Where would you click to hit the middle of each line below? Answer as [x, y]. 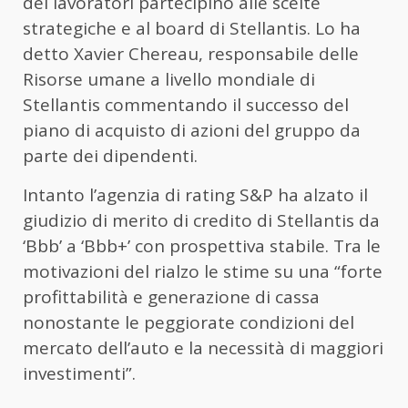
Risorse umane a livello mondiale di [169, 79]
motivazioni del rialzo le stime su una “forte [203, 271]
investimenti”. [79, 373]
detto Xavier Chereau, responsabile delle [191, 53]
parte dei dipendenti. [110, 155]
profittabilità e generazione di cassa [171, 296]
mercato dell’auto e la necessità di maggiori [203, 347]
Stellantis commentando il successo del [186, 104]
